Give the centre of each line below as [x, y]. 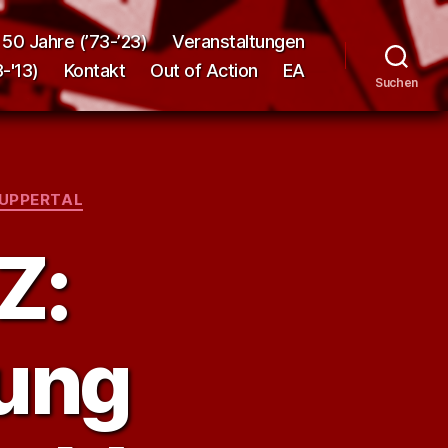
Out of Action [204, 70]
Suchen [396, 82]
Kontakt [94, 70]
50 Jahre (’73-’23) [75, 41]
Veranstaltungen [238, 41]
